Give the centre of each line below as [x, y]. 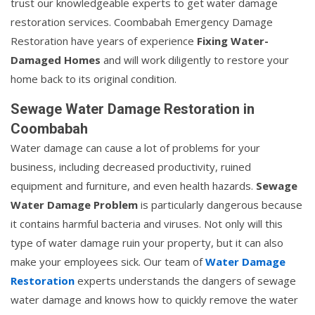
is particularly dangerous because [220, 204]
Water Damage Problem [74, 204]
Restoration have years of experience [104, 40]
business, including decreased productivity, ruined [131, 166]
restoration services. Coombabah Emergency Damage [142, 21]
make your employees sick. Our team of [108, 261]
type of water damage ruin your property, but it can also [147, 242]
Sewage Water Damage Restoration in [133, 109]
